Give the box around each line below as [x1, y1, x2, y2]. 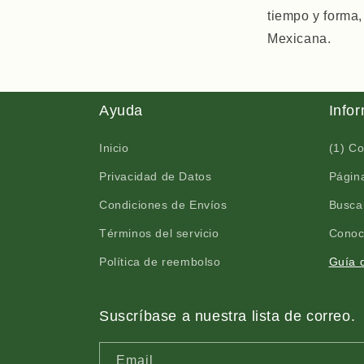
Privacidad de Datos [99, 170, 212, 183]
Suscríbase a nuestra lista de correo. [99, 308, 356, 324]
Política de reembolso [99, 255, 221, 268]
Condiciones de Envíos [99, 198, 227, 211]
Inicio [99, 141, 129, 154]
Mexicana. [267, 32, 331, 45]
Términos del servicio [99, 227, 219, 240]
